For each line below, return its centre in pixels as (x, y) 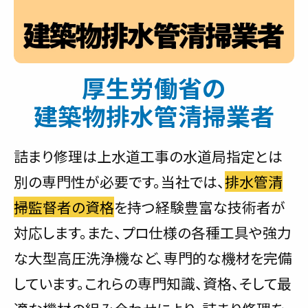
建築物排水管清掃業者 (154, 116)
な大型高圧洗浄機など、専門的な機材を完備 (153, 258)
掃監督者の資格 (64, 207)
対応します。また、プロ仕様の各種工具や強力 (153, 233)
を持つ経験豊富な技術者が (200, 207)
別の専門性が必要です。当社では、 (119, 182)
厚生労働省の (154, 88)
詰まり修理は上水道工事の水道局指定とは (148, 156)
